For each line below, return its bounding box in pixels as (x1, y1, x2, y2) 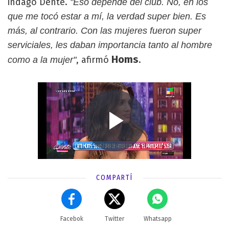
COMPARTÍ (96, 173, 133, 182)
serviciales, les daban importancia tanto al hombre (8, 40, 212, 50)
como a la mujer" (8, 55, 76, 65)
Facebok (60, 215, 83, 222)
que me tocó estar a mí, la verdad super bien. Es (8, 11, 206, 21)
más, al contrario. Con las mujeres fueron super (8, 26, 201, 36)
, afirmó (76, 54, 111, 65)
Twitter (105, 215, 124, 222)
